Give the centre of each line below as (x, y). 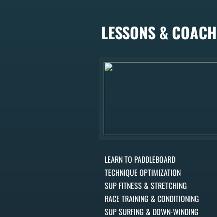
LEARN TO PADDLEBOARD (140, 159)
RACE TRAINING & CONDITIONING (153, 199)
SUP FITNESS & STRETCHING (147, 186)
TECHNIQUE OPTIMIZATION (143, 172)
